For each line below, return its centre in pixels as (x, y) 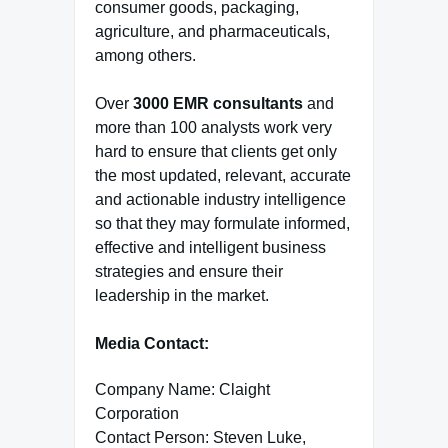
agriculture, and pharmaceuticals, (212, 32)
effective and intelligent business (210, 248)
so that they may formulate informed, (222, 224)
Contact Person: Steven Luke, (200, 437)
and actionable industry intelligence (220, 200)
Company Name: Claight (182, 389)
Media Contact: (152, 344)
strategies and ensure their (189, 272)
